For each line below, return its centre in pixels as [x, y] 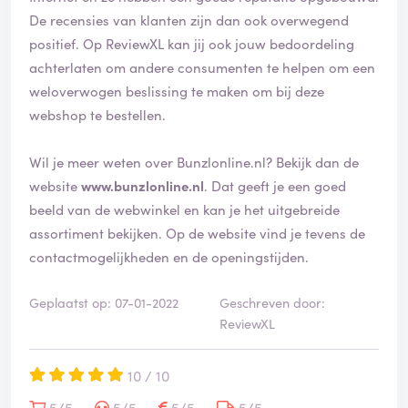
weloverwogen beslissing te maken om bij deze [177, 91]
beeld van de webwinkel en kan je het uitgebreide [184, 209]
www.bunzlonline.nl [143, 186]
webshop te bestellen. [99, 115]
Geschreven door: [272, 303]
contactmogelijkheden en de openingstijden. [169, 257]
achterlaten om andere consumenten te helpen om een [202, 67]
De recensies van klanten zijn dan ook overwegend [189, 20]
